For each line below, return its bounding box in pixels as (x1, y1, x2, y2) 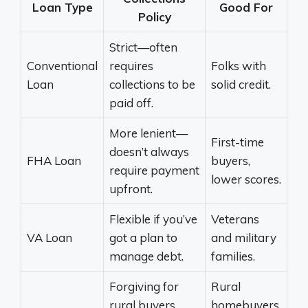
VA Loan (27, 230, 72, 245)
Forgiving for (109, 279, 179, 294)
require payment (109, 163, 199, 177)
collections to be (109, 77, 195, 91)
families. (211, 249, 255, 263)
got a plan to (109, 230, 177, 245)
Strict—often (109, 40, 177, 54)
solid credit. (211, 77, 271, 91)
